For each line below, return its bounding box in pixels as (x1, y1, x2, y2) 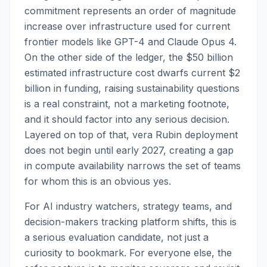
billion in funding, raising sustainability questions (24, 82, 240, 94)
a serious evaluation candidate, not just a (24, 231, 209, 243)
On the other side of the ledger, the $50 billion (24, 51, 233, 63)
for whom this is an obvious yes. (24, 175, 171, 187)
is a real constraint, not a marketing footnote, (24, 98, 229, 110)
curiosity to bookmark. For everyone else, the (24, 247, 232, 259)
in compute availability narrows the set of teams (24, 160, 241, 172)
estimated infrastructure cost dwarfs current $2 (24, 67, 240, 79)
